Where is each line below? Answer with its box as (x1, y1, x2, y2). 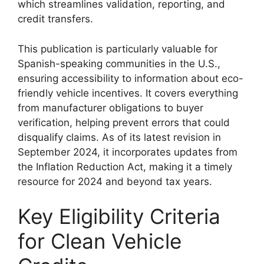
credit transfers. (18, 13, 93, 25)
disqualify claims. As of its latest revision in (18, 131, 221, 143)
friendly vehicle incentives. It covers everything (18, 87, 238, 99)
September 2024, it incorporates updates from (18, 146, 237, 158)
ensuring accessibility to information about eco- (18, 72, 243, 84)
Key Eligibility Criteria (18, 204, 220, 229)
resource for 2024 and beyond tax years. (18, 175, 212, 187)
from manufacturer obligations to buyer (18, 101, 203, 114)
